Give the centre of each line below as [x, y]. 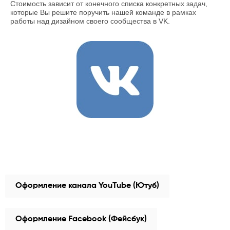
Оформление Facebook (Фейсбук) [81, 219]
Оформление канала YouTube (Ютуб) [87, 186]
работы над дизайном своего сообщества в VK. [90, 21]
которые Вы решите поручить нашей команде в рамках [103, 12]
